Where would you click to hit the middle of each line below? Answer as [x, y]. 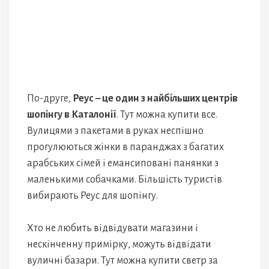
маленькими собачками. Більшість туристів [125, 179]
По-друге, [50, 98]
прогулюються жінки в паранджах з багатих [125, 147]
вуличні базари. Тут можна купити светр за [122, 260]
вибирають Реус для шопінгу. [92, 195]
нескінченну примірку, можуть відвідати [119, 244]
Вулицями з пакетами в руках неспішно [115, 131]
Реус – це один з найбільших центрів [155, 98]
